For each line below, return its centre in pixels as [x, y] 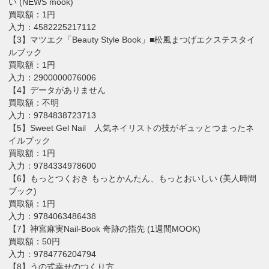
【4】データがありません [57, 90]
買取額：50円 [35, 241]
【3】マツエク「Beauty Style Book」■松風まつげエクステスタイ [132, 39]
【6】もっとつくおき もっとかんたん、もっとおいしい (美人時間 [133, 178]
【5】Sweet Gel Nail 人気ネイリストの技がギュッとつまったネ [131, 128]
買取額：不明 [34, 102]
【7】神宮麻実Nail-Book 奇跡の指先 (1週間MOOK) [105, 228]
